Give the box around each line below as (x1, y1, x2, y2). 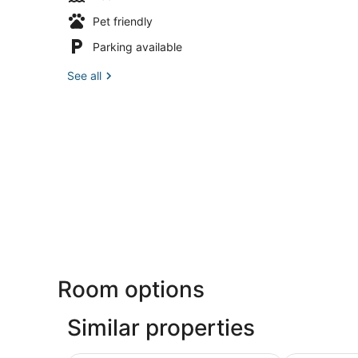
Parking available (93, 39, 182, 54)
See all (67, 68, 101, 82)
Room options (58, 275, 205, 303)
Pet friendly (93, 14, 153, 28)
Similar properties (67, 313, 255, 341)
